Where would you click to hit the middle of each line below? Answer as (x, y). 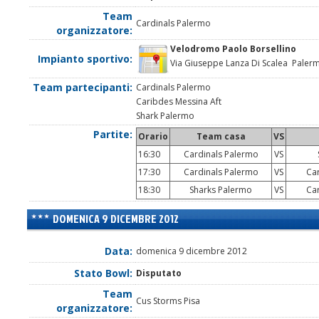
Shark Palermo (165, 116)
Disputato (159, 273)
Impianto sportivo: (85, 59)
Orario (153, 137)
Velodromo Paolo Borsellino (233, 49)
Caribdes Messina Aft (179, 102)
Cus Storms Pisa (168, 301)
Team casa (221, 137)
